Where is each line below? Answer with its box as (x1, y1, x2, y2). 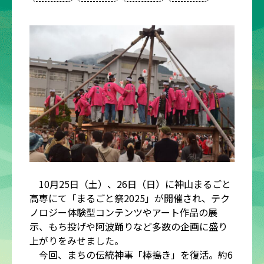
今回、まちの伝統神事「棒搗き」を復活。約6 (29, 247, 233, 262)
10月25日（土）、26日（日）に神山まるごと (29, 176, 231, 191)
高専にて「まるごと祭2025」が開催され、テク (29, 190, 230, 205)
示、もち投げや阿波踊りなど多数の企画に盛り (29, 219, 227, 233)
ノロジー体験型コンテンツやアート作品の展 (29, 204, 217, 219)
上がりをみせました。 (29, 233, 124, 247)
